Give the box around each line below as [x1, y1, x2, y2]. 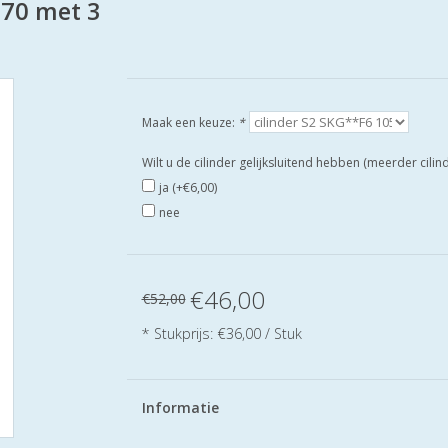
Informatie [141, 398, 219, 417]
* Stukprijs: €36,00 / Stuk [141, 324, 302, 343]
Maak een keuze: [141, 114, 238, 131]
